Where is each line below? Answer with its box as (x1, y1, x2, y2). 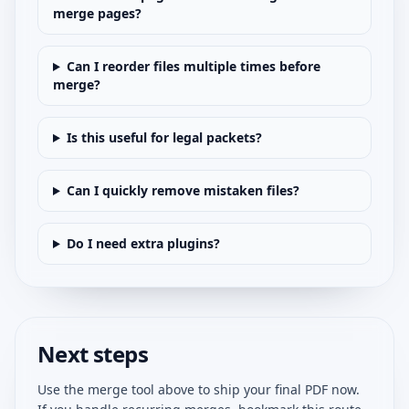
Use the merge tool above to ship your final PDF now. (37, 381, 360, 398)
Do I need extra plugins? (66, 235, 220, 252)
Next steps (37, 339, 148, 369)
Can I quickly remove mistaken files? (66, 182, 299, 199)
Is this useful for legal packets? (66, 129, 262, 146)
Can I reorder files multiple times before (66, 58, 320, 75)
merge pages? (53, 5, 142, 22)
